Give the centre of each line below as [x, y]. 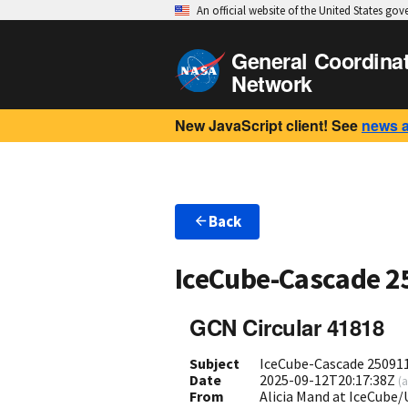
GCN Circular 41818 [287, 326]
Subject [214, 363]
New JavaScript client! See [266, 125]
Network [272, 83]
